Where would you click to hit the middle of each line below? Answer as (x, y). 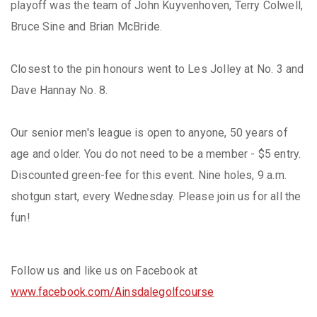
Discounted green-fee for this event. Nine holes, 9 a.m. (149, 175)
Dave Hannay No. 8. (59, 90)
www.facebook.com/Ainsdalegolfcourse (113, 292)
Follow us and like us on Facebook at (104, 270)
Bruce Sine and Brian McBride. (90, 26)
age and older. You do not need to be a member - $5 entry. (156, 154)
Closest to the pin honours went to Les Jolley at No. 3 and (157, 69)
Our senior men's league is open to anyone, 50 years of (149, 132)
